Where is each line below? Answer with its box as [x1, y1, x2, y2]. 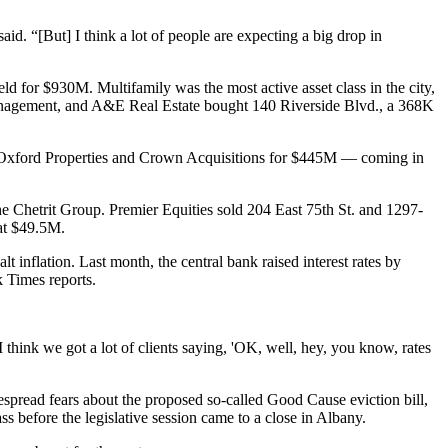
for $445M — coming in [265, 149, 424, 167]
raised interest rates [262, 253, 381, 271]
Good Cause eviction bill [267, 391, 424, 409]
